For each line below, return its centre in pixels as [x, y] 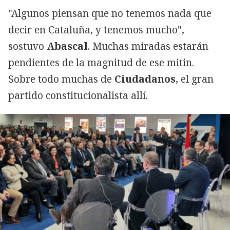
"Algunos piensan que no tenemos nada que [110, 13]
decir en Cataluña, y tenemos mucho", [96, 30]
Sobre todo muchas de [61, 79]
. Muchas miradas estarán [148, 46]
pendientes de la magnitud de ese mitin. [101, 62]
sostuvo [27, 46]
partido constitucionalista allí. [78, 95]
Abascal [67, 46]
